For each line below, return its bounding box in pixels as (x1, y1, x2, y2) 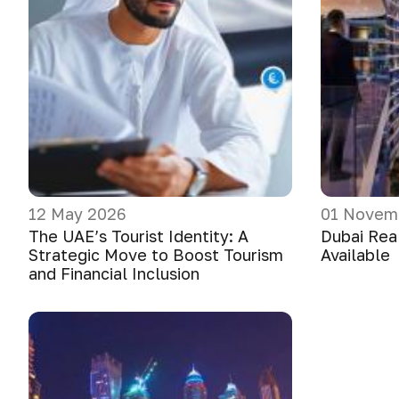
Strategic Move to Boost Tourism (28, 245, 283, 265)
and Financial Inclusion (28, 264, 199, 283)
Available (321, 245, 390, 265)
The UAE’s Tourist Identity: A (28, 226, 248, 246)
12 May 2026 (28, 204, 126, 224)
